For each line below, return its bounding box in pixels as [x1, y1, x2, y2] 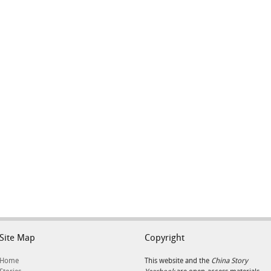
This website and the [145, 256, 211, 265]
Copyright [145, 233, 184, 243]
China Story [211, 256, 248, 265]
